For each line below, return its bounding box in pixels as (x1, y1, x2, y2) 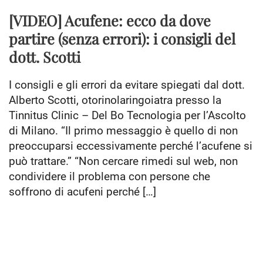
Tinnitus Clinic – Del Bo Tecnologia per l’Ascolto (9, 109, 246, 123)
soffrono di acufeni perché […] (9, 185, 156, 199)
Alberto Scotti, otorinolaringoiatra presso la (9, 93, 221, 107)
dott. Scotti (9, 47, 80, 67)
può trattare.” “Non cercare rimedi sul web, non (9, 154, 238, 168)
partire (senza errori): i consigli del (9, 29, 235, 49)
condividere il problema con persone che (9, 170, 210, 184)
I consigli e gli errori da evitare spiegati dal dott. (9, 78, 245, 92)
